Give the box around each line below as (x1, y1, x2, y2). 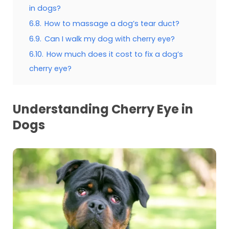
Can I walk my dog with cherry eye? (44, 33, 175, 44)
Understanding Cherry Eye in (12, 100, 193, 118)
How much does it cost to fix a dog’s (46, 49, 183, 59)
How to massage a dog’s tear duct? (44, 18, 179, 29)
